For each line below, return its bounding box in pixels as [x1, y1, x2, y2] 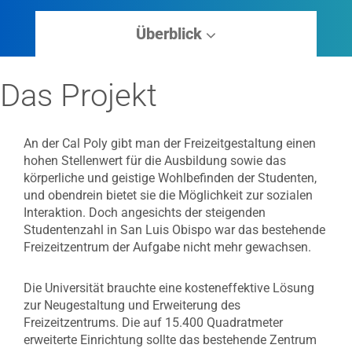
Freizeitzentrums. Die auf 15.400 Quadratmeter [24, 315, 283, 330]
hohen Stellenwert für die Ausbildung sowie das [24, 153, 286, 168]
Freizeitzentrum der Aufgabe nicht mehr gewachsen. [24, 240, 311, 255]
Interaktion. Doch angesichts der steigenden [24, 205, 266, 220]
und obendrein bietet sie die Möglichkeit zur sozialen [24, 188, 313, 203]
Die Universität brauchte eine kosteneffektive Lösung [24, 280, 314, 295]
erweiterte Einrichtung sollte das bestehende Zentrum [24, 332, 317, 347]
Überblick [135, 24, 206, 43]
